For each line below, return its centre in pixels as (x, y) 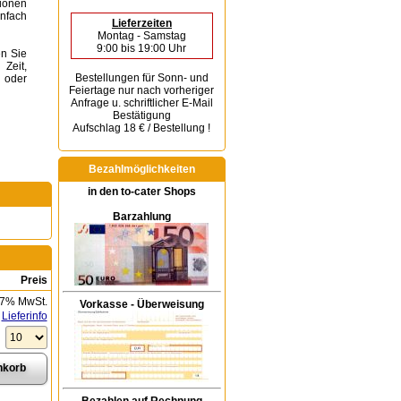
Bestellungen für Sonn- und (141, 78)
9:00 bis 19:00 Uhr (142, 48)
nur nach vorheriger (166, 90)
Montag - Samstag (141, 36)
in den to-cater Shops (141, 192)
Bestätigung (141, 115)
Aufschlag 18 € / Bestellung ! (142, 128)
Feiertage (94, 90)
